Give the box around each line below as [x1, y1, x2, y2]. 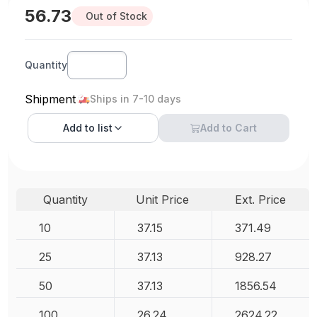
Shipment [25, 92, 76, 106]
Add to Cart [200, 122, 258, 134]
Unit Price [136, 192, 190, 207]
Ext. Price [234, 192, 286, 207]
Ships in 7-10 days [90, 93, 182, 105]
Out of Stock [86, 10, 148, 22]
